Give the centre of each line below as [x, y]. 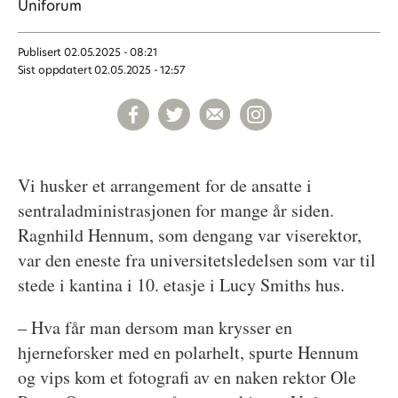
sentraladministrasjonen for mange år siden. [175, 210]
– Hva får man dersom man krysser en [155, 327]
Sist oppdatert [55, 69]
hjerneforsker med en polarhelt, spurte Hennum [188, 352]
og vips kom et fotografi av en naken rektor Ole [187, 377]
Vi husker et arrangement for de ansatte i [164, 185]
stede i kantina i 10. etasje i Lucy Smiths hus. [184, 284]
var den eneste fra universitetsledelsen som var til [196, 259]
